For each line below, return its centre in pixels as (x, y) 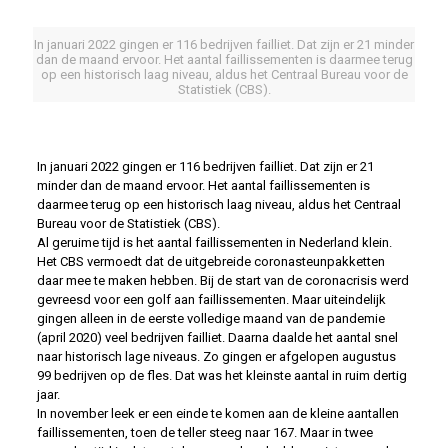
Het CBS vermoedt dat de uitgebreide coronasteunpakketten (210, 261)
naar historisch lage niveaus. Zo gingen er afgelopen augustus (216, 356)
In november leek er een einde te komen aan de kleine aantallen (217, 413)
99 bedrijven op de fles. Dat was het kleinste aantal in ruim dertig (221, 375)
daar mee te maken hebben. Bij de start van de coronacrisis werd (222, 280)
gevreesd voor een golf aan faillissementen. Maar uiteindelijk (211, 299)
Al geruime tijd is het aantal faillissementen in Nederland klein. (214, 242)
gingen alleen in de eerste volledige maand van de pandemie (210, 318)
